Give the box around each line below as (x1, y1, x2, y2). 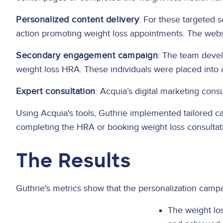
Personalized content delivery (16, 14, 139, 25)
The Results (16, 148, 131, 173)
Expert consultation (16, 86, 96, 97)
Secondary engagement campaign (16, 50, 158, 61)
